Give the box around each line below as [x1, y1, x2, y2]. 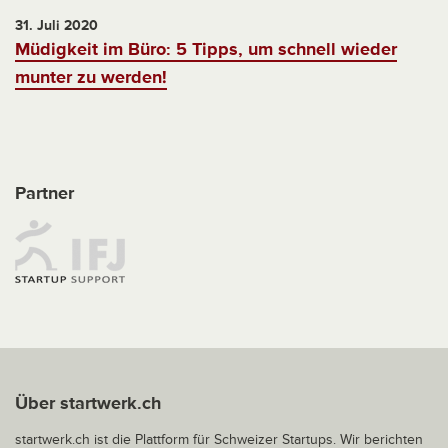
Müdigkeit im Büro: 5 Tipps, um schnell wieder [15, 38, 397, 61]
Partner [15, 182, 74, 205]
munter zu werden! [15, 66, 167, 89]
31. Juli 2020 [15, 17, 98, 35]
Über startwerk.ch [15, 392, 161, 415]
